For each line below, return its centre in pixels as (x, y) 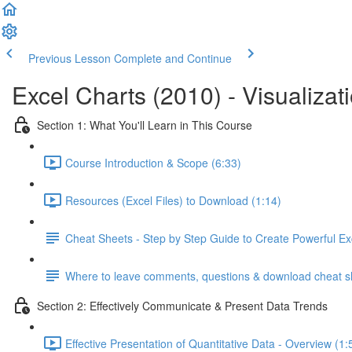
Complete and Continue (173, 58)
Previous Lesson (70, 58)
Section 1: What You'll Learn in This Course (145, 125)
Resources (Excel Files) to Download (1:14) (173, 200)
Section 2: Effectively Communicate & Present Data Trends (182, 305)
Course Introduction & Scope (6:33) (153, 162)
